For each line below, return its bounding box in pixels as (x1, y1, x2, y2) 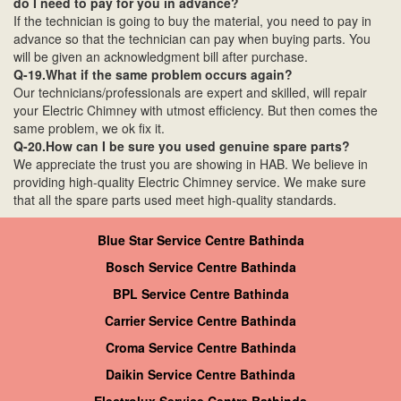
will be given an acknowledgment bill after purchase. (13, 47, 308, 66)
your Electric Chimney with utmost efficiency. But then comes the (13, 101, 378, 120)
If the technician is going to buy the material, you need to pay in (13, 12, 371, 30)
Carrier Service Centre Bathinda (105, 311, 296, 330)
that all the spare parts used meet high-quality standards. (13, 191, 337, 209)
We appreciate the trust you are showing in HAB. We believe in (13, 155, 368, 174)
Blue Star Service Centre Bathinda (97, 231, 304, 250)
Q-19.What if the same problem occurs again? (13, 65, 293, 84)
